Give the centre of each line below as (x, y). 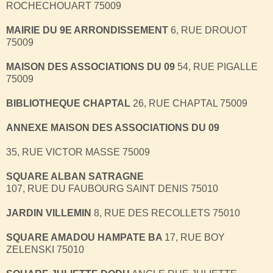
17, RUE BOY (195, 237)
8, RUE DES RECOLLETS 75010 (167, 213)
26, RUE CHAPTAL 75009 (189, 103)
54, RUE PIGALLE (216, 66)
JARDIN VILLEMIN (50, 213)
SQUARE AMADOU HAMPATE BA (85, 237)
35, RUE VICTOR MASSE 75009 (78, 152)
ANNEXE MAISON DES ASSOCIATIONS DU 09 (113, 127)
